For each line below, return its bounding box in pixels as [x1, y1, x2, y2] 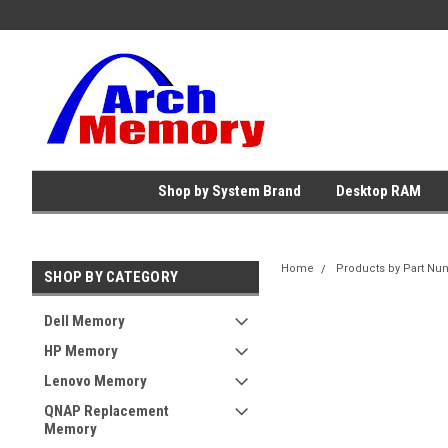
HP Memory [44, 342, 118, 360]
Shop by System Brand [157, 182, 301, 200]
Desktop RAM [335, 182, 421, 200]
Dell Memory [44, 312, 125, 330]
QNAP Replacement [44, 402, 169, 420]
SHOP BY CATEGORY [44, 268, 178, 286]
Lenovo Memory [44, 372, 147, 390]
